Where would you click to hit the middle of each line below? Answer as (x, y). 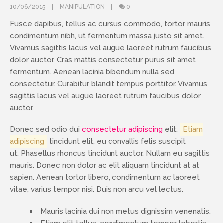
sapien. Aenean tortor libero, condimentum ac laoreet (105, 177)
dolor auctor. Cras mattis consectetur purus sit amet (103, 59)
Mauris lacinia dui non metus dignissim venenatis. (125, 211)
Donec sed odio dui (46, 129)
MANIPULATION (82, 7)
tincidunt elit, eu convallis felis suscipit (116, 141)
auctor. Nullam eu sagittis (164, 153)
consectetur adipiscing (122, 129)
